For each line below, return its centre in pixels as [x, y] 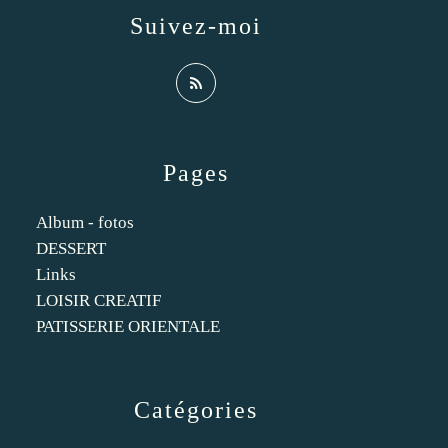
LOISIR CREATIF [98, 300]
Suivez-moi [196, 26]
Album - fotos [85, 222]
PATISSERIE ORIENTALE [128, 326]
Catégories [196, 410]
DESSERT [71, 248]
